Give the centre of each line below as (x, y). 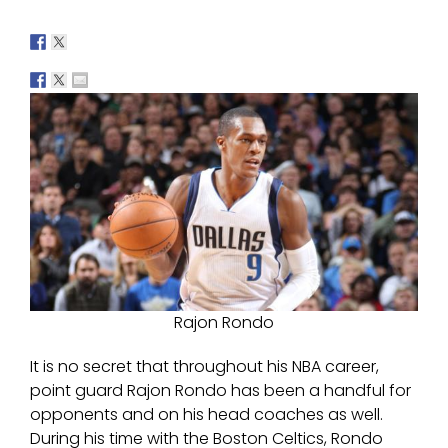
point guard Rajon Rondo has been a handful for (220, 391)
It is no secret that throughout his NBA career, (204, 367)
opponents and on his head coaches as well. (206, 415)
